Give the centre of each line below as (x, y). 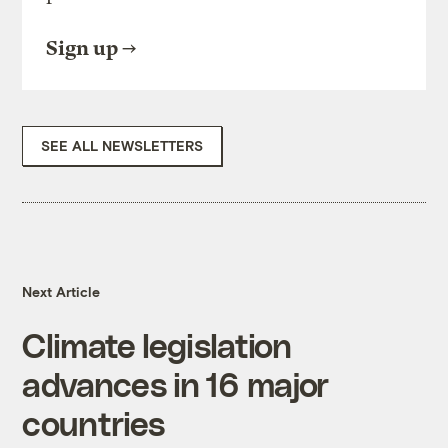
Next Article (61, 292)
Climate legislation (157, 345)
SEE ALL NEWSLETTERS (122, 146)
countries (93, 423)
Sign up (82, 49)
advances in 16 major (175, 384)
